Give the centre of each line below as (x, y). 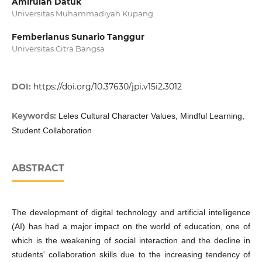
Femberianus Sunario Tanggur (78, 37)
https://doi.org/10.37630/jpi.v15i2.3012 (107, 87)
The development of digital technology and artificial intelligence (131, 213)
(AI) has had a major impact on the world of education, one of (131, 227)
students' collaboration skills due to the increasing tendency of (131, 255)
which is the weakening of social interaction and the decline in (131, 241)
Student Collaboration (51, 131)
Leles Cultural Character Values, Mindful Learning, (151, 116)
